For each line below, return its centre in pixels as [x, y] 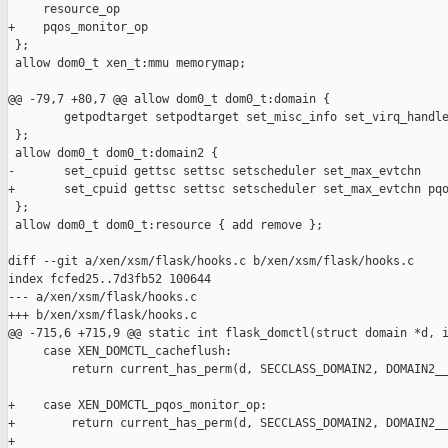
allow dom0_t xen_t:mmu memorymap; [127, 63]
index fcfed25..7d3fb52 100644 [109, 279]
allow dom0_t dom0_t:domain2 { [113, 153]
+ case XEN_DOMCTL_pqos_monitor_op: [137, 405]
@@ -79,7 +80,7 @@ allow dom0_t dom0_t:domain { [169, 99]
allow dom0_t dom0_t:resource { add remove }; [165, 225]
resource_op [64, 9]
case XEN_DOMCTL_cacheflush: [120, 351]
